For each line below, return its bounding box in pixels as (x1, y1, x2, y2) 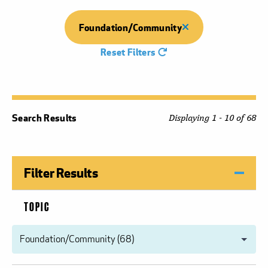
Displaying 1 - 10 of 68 (169, 112, 256, 123)
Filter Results (24, 163, 98, 181)
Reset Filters (100, 44, 158, 59)
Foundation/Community (78, 20, 182, 34)
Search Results (12, 110, 77, 124)
